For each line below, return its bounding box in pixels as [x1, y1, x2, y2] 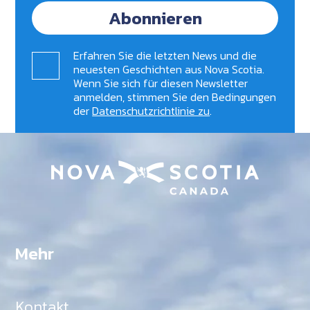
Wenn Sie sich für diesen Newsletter [73, 74, 248, 91]
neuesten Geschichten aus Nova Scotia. [73, 60, 265, 77]
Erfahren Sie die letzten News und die [73, 46, 257, 64]
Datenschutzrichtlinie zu [92, 102, 210, 119]
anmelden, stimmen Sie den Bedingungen [73, 88, 277, 105]
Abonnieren [108, 4, 202, 31]
